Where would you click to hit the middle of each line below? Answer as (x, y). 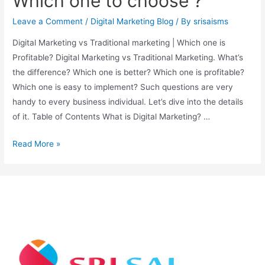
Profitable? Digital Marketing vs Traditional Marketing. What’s (128, 57)
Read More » (37, 144)
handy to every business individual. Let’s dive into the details (128, 101)
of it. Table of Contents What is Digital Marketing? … (112, 116)
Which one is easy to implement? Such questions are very (123, 87)
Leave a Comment (48, 21)
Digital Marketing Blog (132, 21)
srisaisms (211, 21)
